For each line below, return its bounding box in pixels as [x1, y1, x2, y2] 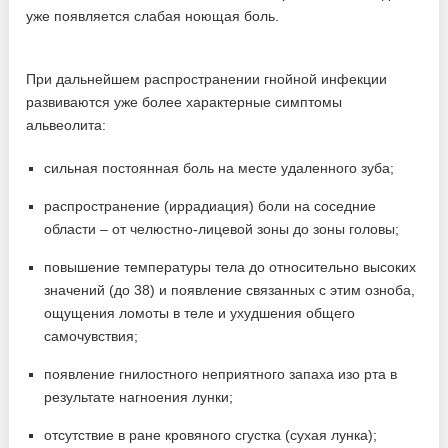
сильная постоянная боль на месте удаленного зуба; [44, 160, 395, 177]
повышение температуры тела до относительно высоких [44, 259, 417, 276]
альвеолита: [26, 117, 107, 134]
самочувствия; [44, 328, 139, 345]
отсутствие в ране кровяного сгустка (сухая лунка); [44, 427, 378, 444]
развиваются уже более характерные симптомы [26, 94, 343, 111]
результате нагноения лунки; [44, 389, 234, 406]
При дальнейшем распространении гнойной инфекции [26, 71, 388, 88]
